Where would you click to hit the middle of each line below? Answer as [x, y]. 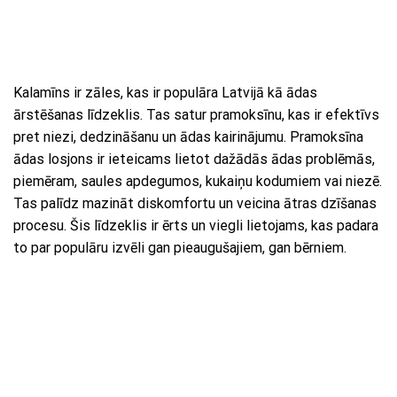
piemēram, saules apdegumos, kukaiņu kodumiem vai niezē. [198, 182]
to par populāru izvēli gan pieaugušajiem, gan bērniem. [180, 248]
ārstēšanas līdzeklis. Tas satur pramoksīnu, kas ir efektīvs [196, 115]
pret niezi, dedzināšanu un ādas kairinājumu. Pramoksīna [188, 137]
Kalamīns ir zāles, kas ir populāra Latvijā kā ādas [165, 93]
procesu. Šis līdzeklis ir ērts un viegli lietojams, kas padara [196, 226]
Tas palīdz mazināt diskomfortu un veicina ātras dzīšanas [195, 204]
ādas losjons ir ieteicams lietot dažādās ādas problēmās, [194, 160]
